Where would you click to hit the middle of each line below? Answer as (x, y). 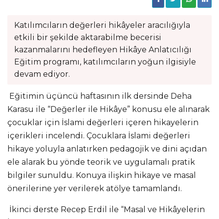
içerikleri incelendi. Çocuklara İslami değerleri (99, 135)
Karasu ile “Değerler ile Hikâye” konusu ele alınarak (109, 109)
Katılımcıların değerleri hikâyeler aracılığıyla (102, 25)
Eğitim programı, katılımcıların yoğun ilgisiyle (105, 62)
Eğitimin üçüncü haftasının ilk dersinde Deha (99, 96)
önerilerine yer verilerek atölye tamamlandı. (95, 188)
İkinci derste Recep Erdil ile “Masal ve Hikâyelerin (106, 209)
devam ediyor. (42, 74)
